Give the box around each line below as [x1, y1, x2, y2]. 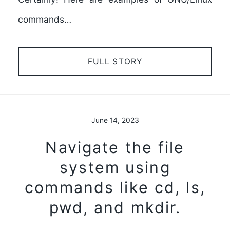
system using [60, 158, 170, 177]
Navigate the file [45, 138, 185, 157]
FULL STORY [87, 56, 143, 66]
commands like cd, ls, [25, 178, 205, 197]
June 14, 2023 [91, 116, 139, 125]
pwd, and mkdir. [49, 198, 181, 217]
